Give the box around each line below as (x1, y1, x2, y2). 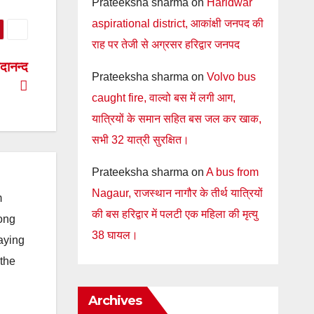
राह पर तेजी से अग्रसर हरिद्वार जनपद (91, 39, 240, 50)
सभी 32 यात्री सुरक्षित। (91, 134, 189, 146)
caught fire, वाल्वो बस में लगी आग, (91, 92, 235, 104)
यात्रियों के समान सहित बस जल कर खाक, (91, 113, 261, 125)
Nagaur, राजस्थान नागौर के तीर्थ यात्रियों (91, 187, 263, 199)
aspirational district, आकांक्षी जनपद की (91, 18, 264, 29)
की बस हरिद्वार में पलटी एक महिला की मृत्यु (91, 208, 258, 220)
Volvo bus (206, 71, 256, 83)
